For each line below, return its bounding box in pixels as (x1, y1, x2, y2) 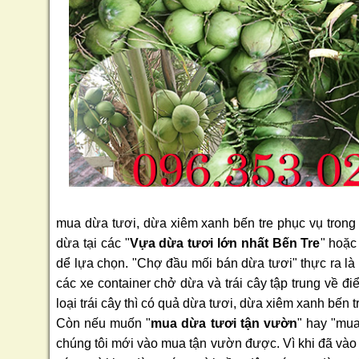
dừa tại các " (56, 236, 130, 251)
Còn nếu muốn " (56, 317, 151, 331)
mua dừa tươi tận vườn (151, 317, 297, 331)
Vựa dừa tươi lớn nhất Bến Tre (129, 236, 321, 251)
